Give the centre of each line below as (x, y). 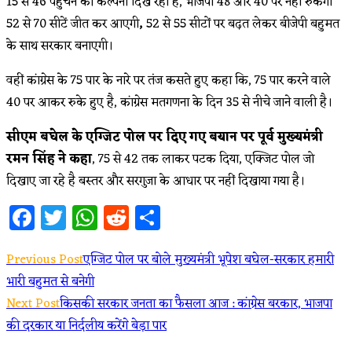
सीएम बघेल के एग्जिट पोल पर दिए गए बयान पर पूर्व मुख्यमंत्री (165, 137)
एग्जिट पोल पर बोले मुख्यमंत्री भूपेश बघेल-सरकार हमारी (209, 260)
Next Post (33, 304)
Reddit (164, 217)
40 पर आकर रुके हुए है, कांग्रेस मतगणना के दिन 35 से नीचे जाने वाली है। (169, 103)
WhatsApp (154, 217)
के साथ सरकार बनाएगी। (60, 46)
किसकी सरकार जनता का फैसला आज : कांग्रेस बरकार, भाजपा (196, 304)
